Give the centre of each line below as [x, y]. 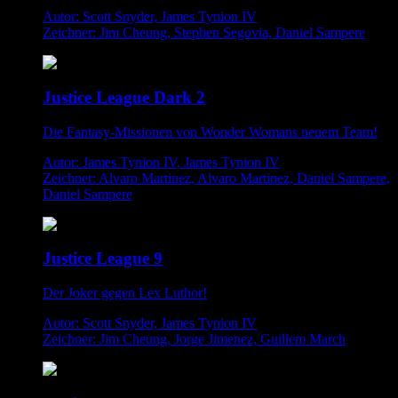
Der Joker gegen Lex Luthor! [125, 293]
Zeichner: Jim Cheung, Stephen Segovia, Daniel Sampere [204, 33]
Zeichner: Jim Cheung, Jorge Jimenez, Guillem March [194, 339]
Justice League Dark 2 [124, 97]
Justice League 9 [103, 259]
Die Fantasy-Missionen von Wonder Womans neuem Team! [210, 131]
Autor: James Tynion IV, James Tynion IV [161, 162]
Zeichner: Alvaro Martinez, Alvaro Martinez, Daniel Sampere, [216, 178]
